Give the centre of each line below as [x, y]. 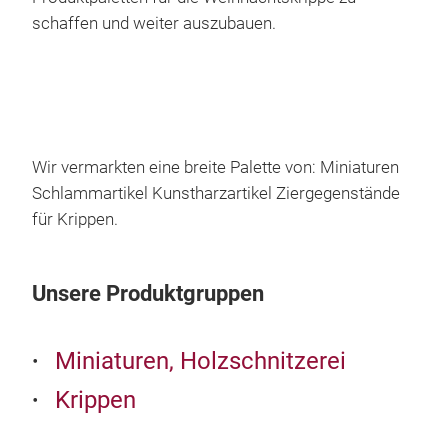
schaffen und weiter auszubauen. [154, 24]
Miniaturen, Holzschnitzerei [200, 361]
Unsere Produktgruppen [148, 294]
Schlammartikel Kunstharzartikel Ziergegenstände [216, 194]
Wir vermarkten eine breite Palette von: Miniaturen [215, 168]
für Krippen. [75, 220]
